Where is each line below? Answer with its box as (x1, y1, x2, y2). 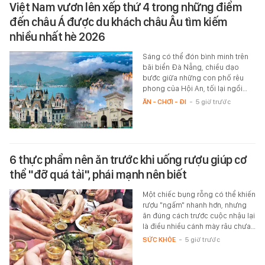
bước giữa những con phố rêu (142, 73, 244, 83)
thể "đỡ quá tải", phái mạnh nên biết (9, 167, 186, 182)
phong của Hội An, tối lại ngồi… (142, 84, 247, 93)
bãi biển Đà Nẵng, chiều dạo (142, 63, 239, 72)
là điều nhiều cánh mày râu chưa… (142, 222, 256, 231)
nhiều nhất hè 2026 (9, 30, 105, 44)
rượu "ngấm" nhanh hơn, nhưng (142, 201, 247, 210)
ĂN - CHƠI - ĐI (142, 98, 186, 106)
